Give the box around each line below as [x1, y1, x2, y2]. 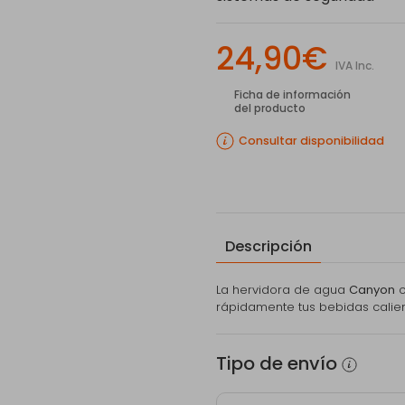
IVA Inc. [335, 58, 374, 74]
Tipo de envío [216, 351, 337, 377]
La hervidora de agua [216, 281, 349, 299]
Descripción [225, 236, 312, 258]
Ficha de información [234, 87, 351, 103]
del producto [234, 100, 306, 117]
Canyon [349, 281, 395, 299]
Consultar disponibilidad [239, 133, 384, 149]
